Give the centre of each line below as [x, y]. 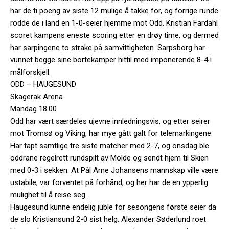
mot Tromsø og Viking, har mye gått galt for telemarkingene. [111, 133]
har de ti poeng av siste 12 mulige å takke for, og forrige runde [114, 10]
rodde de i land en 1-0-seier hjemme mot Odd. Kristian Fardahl [114, 23]
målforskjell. [30, 72]
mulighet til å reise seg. [49, 194]
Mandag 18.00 [33, 109]
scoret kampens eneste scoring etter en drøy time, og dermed [114, 35]
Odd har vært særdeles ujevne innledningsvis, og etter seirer [110, 121]
